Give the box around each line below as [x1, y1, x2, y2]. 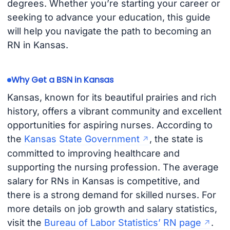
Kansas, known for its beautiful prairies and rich [7, 91, 217, 103]
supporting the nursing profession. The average [7, 161, 219, 172]
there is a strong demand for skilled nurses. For [7, 189, 216, 200]
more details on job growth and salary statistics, [7, 203, 217, 214]
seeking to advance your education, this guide [7, 12, 210, 23]
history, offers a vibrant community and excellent [7, 105, 222, 117]
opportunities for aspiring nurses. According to [7, 119, 213, 130]
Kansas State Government [24, 133, 140, 144]
